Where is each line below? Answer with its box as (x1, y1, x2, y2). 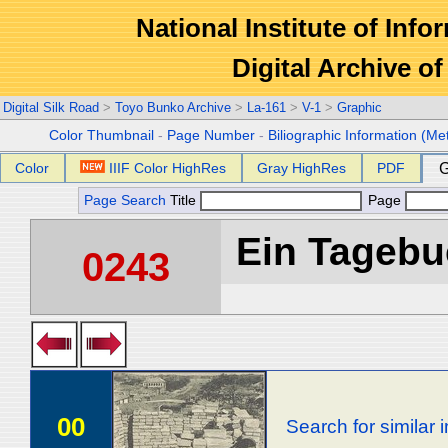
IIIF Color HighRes (109, 160, 227, 176)
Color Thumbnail (49, 128, 155, 143)
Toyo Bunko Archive (115, 100, 231, 115)
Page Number (167, 128, 256, 143)
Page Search (84, 193, 166, 208)
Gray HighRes (257, 160, 347, 176)
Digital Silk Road (3, 100, 99, 115)
